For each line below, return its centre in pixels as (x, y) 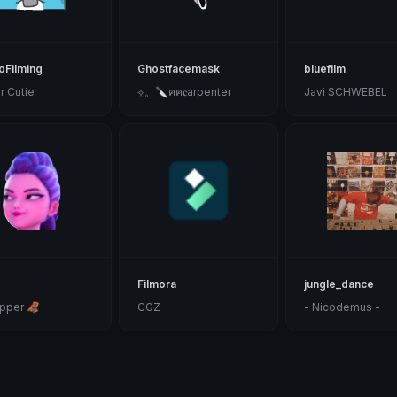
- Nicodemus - (343, 307)
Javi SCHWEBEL (346, 92)
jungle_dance (339, 284)
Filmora (156, 284)
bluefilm (325, 69)
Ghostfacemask (178, 69)
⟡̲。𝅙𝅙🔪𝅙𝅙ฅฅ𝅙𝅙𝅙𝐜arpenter (184, 92)
